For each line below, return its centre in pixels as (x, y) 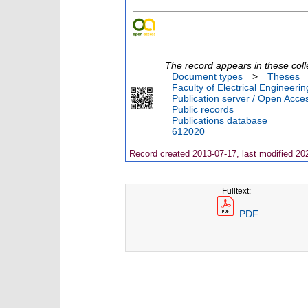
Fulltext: (237, 191)
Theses (284, 76)
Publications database (220, 120)
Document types (207, 76)
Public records (203, 109)
